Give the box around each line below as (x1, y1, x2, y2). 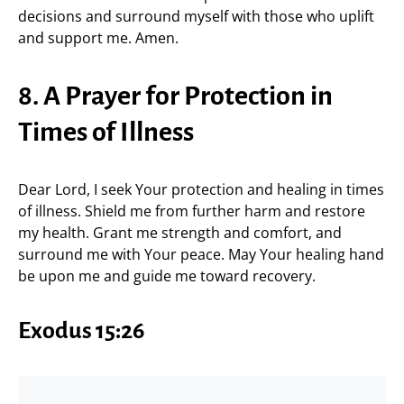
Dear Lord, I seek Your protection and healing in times (18, 179, 384, 199)
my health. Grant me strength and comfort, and (18, 222, 342, 243)
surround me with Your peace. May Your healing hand (18, 243, 384, 264)
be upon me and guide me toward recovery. (18, 265, 316, 286)
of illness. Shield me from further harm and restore (18, 200, 365, 221)
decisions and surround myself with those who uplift (18, 5, 374, 26)
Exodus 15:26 (18, 317, 145, 344)
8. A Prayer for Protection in (18, 80, 333, 110)
